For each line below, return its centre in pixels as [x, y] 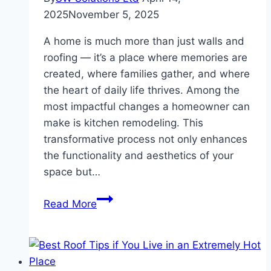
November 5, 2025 [114, 15]
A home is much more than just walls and [144, 41]
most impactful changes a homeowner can [147, 107]
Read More [70, 204]
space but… [72, 172]
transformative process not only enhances [145, 139]
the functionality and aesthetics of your [139, 156]
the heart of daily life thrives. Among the [142, 90]
